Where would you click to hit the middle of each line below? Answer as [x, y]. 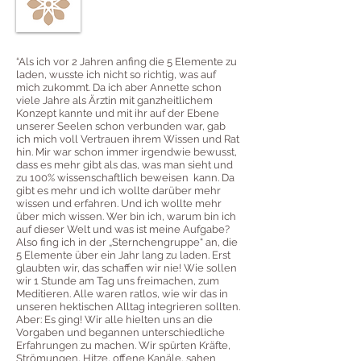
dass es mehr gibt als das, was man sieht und [124, 164]
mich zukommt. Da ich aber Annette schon [119, 87]
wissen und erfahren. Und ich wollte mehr [119, 203]
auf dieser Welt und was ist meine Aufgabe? [124, 229]
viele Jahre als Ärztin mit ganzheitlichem [114, 100]
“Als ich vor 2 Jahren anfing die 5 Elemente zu [127, 61]
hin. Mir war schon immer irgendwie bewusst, [127, 151]
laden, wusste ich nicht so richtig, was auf [116, 74]
